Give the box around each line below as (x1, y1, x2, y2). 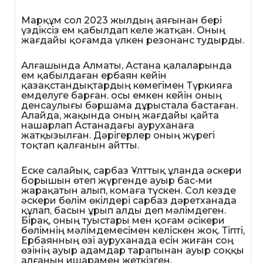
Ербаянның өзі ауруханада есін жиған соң (21, 235, 234, 247)
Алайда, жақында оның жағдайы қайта (21, 110, 219, 122)
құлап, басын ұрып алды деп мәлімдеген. (21, 205, 226, 217)
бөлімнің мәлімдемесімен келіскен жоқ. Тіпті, (21, 225, 245, 237)
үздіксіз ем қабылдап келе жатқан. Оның (21, 25, 225, 36)
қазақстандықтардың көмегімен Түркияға (21, 80, 232, 92)
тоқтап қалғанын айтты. (21, 140, 139, 151)
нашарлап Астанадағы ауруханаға (21, 120, 194, 131)
